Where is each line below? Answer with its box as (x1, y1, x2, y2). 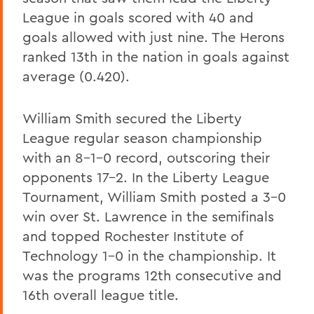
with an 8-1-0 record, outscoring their (22, 148, 270, 166)
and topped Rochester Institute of (22, 226, 243, 245)
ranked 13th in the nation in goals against (22, 47, 289, 65)
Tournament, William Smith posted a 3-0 (22, 187, 286, 205)
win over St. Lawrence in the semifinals (22, 207, 274, 225)
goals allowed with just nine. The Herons (22, 27, 285, 46)
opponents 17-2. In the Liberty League (22, 168, 269, 186)
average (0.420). (22, 67, 130, 85)
